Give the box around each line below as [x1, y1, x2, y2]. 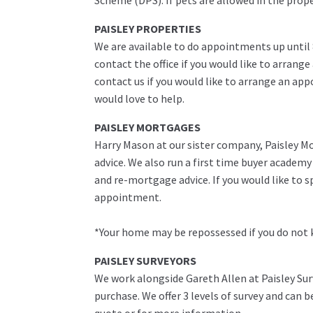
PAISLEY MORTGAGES [94, 120, 201, 135]
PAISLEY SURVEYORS [94, 254, 196, 268]
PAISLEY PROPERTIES [94, 22, 201, 36]
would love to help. [94, 92, 184, 106]
